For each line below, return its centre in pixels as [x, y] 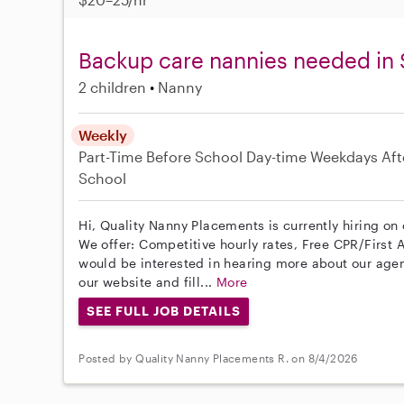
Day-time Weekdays [312, 157]
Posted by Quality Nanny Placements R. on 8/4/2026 [218, 358]
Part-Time [113, 157]
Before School [195, 157]
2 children [113, 87]
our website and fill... [147, 282]
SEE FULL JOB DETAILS [164, 311]
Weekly [103, 135]
